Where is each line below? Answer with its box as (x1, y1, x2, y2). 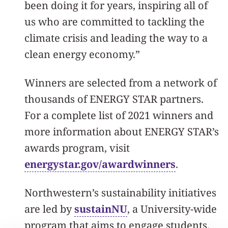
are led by (24, 202, 74, 216)
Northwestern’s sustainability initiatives (24, 185, 216, 199)
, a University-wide (127, 202, 217, 216)
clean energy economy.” (24, 47, 140, 61)
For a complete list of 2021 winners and (24, 108, 213, 122)
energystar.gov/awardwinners (24, 157, 176, 171)
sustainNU (74, 202, 127, 216)
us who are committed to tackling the (24, 14, 205, 28)
